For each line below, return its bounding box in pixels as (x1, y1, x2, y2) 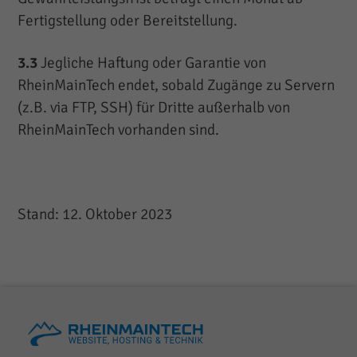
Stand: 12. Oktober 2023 (18, 205, 173, 225)
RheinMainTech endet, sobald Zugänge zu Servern (18, 76, 335, 96)
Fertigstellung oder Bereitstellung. (18, 11, 238, 31)
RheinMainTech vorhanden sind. (18, 120, 220, 140)
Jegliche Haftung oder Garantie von (37, 53, 267, 73)
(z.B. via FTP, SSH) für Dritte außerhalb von (18, 98, 291, 118)
